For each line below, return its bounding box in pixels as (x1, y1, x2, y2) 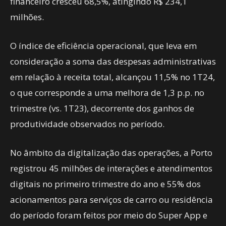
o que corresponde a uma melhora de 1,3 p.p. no (10, 87, 204, 98)
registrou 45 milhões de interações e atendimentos (10, 162, 212, 174)
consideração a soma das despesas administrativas (10, 55, 216, 67)
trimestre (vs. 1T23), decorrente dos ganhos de (10, 102, 194, 114)
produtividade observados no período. (10, 118, 164, 130)
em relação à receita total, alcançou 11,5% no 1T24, (10, 71, 215, 83)
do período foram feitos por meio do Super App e (10, 209, 207, 221)
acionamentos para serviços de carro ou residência (10, 194, 213, 205)
